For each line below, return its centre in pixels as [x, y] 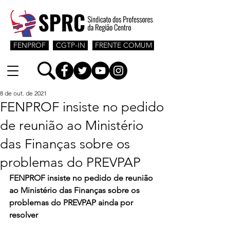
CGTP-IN [70, 45]
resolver [24, 215]
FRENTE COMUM [123, 45]
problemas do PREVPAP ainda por [72, 203]
